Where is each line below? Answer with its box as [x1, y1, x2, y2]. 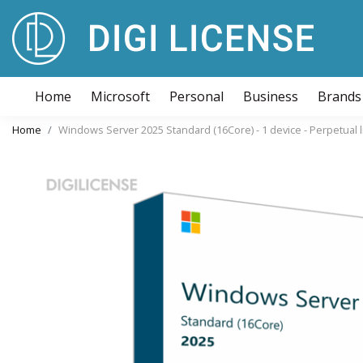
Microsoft [91, 88, 150, 105]
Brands [318, 88, 361, 105]
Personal [169, 88, 224, 105]
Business [243, 88, 298, 105]
